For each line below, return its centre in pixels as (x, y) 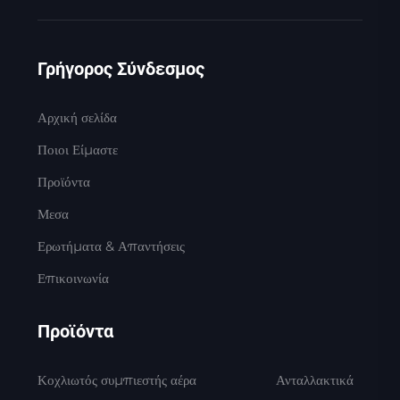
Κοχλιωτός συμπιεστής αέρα (117, 380)
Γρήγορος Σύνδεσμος (121, 69)
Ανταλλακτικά (315, 380)
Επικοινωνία (73, 279)
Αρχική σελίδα (77, 118)
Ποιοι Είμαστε (77, 150)
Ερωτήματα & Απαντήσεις (111, 246)
